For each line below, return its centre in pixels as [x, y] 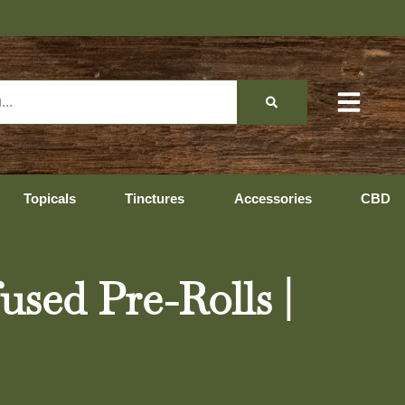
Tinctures [155, 198]
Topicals [49, 198]
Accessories [273, 198]
